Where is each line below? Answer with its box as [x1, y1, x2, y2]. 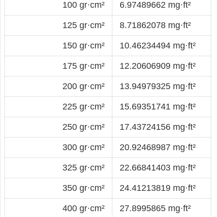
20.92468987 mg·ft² [120, 142, 196, 152]
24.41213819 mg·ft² [120, 183, 196, 193]
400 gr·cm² [62, 203, 105, 213]
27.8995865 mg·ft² [120, 203, 191, 213]
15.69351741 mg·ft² [120, 101, 196, 111]
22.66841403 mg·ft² [120, 162, 196, 172]
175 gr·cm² [62, 61, 105, 71]
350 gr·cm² [62, 183, 105, 193]
